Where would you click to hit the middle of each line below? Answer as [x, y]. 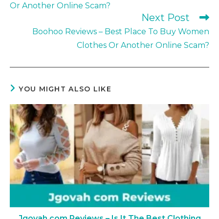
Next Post [165, 17]
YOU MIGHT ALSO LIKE [65, 89]
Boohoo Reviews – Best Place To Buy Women [121, 31]
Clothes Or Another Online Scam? [143, 45]
